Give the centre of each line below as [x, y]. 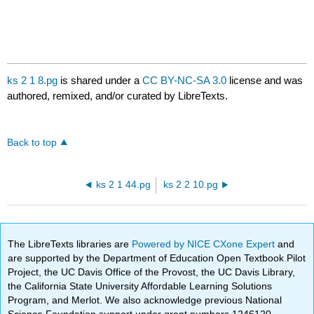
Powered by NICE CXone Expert [205, 244]
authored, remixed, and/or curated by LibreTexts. [118, 96]
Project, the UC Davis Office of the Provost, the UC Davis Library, [152, 272]
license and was [265, 81]
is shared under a [100, 81]
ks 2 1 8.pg [33, 81]
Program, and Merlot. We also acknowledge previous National [145, 300]
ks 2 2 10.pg [190, 185]
